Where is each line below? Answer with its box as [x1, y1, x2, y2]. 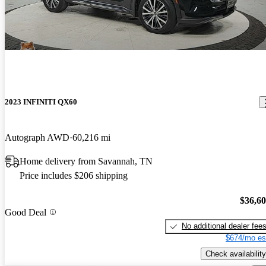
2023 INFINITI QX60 [5, 97, 77, 107]
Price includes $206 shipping [20, 170, 128, 180]
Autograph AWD [5, 132, 69, 142]
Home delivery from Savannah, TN [20, 156, 153, 166]
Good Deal [5, 207, 46, 217]
